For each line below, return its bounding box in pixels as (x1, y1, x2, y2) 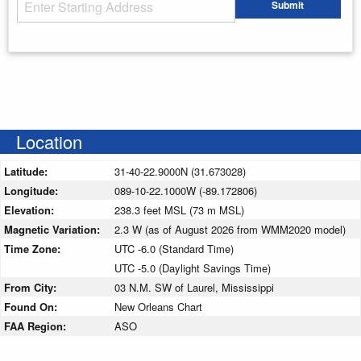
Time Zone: (4, 240, 64, 256)
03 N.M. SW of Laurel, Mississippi (114, 279, 274, 295)
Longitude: (4, 182, 61, 198)
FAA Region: (4, 317, 69, 334)
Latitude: (4, 163, 51, 179)
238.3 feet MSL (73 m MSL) (114, 201, 244, 218)
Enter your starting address (17, 28, 143, 44)
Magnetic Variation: (4, 221, 103, 237)
